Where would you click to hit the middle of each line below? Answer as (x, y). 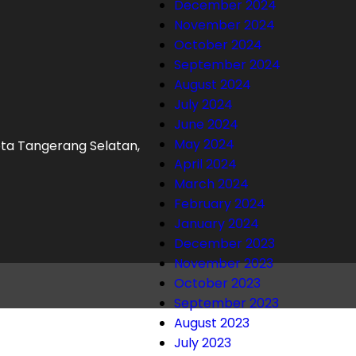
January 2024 (217, 224)
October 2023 (218, 283)
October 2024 (219, 45)
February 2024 (220, 204)
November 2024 (225, 25)
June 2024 (207, 124)
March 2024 (212, 184)
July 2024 (204, 104)
